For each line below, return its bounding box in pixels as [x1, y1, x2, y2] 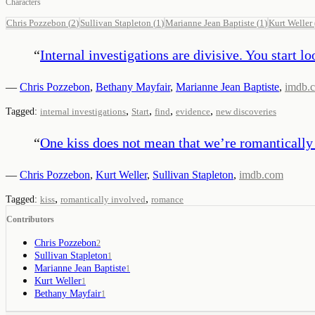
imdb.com [239, 168, 283, 181]
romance [151, 193, 184, 205]
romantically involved [60, 193, 146, 205]
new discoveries [216, 105, 276, 117]
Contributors [6, 214, 54, 224]
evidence [176, 105, 210, 117]
